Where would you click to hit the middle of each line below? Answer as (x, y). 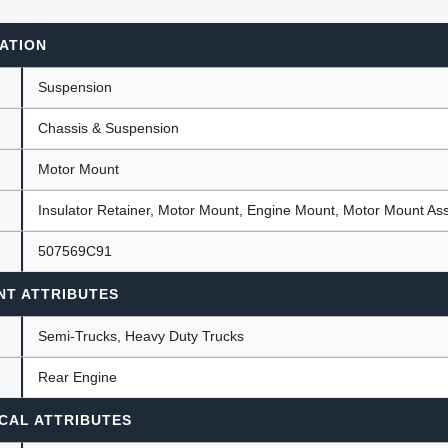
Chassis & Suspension (109, 127)
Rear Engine (78, 376)
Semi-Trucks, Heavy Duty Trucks (141, 335)
